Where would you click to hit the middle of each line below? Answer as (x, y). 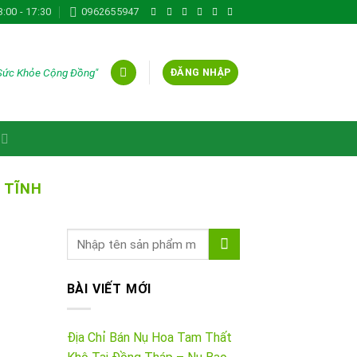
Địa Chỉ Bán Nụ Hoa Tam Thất (149, 337)
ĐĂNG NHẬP (201, 72)
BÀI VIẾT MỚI (109, 289)
